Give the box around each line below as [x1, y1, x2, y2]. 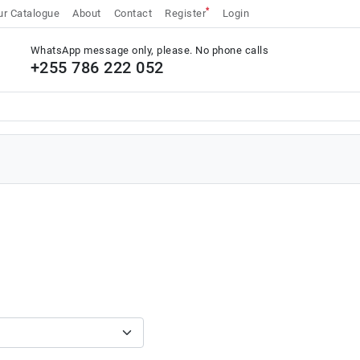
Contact [113, 7, 152, 19]
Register [165, 7, 206, 19]
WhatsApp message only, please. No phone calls [30, 44, 268, 56]
